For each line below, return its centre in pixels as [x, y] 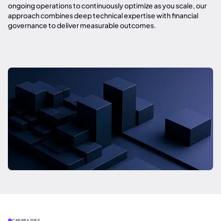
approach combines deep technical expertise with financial [103, 15]
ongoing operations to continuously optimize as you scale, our [107, 5]
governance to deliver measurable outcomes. [82, 25]
